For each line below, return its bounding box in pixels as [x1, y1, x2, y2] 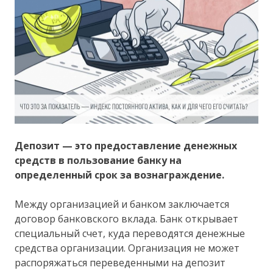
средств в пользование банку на [15, 154, 182, 168]
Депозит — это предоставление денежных [15, 139, 238, 153]
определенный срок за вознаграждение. [15, 168, 225, 182]
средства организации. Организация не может [15, 241, 240, 255]
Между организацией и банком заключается [15, 197, 230, 211]
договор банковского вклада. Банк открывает [15, 212, 239, 226]
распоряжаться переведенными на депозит [15, 256, 226, 270]
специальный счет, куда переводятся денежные [15, 227, 246, 241]
